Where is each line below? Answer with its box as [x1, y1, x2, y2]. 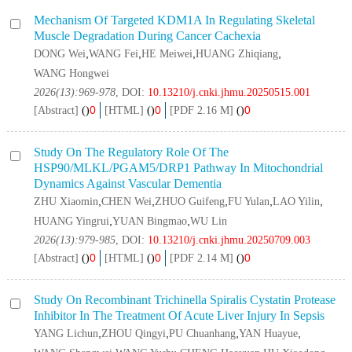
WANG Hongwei [34, 67, 110, 79]
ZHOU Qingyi [101, 327, 167, 339]
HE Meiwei [141, 47, 193, 60]
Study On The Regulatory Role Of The [34, 145, 229, 159]
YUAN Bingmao [112, 214, 188, 227]
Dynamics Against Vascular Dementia [34, 176, 222, 190]
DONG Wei [34, 47, 86, 60]
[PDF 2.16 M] [170, 104, 234, 116]
